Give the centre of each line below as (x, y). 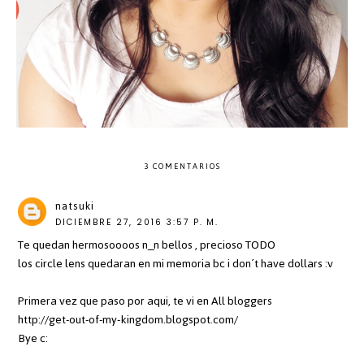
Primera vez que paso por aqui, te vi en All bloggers (145, 301)
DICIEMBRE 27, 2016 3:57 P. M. (137, 223)
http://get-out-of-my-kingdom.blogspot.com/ (128, 320)
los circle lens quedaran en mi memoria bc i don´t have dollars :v (176, 264)
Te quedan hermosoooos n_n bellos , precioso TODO (147, 245)
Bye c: (33, 339)
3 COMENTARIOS (182, 167)
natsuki (75, 206)
